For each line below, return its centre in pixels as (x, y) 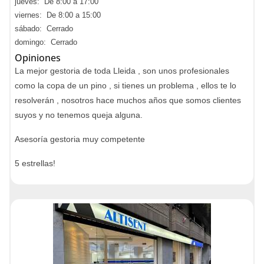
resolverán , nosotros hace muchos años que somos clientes (128, 100)
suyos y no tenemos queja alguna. (79, 115)
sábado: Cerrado (44, 29)
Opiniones (38, 58)
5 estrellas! (35, 163)
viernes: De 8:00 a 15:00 (58, 15)
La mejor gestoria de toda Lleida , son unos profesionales (122, 71)
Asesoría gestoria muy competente (80, 139)
